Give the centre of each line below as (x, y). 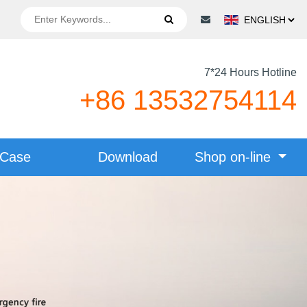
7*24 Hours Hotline (250, 72)
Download (128, 157)
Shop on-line (234, 157)
